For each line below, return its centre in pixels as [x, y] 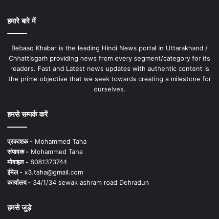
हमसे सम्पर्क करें [28, 114]
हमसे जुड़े [19, 208]
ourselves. [109, 89]
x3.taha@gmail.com [53, 172]
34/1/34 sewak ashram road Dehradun [90, 183]
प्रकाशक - [20, 142]
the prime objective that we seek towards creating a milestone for [109, 79]
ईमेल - [15, 172]
